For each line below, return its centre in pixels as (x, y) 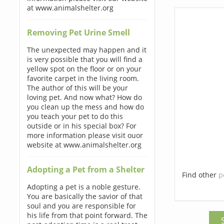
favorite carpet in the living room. (83, 78)
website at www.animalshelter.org (84, 145)
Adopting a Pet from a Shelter (85, 169)
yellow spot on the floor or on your (84, 69)
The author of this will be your (77, 88)
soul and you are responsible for (81, 206)
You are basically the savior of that (84, 196)
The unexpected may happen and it (86, 50)
